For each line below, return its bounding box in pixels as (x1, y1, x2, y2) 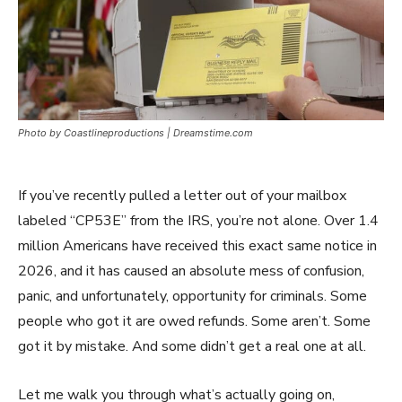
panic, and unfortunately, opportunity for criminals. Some (18, 286, 367, 307)
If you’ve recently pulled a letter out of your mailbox (18, 186, 346, 206)
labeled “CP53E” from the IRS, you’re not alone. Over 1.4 (18, 211, 379, 232)
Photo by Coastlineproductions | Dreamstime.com (18, 127, 253, 140)
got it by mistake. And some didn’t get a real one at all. (18, 336, 366, 357)
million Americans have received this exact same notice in (18, 236, 377, 257)
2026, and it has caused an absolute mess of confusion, (18, 261, 364, 282)
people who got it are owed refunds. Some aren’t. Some (18, 311, 371, 332)
